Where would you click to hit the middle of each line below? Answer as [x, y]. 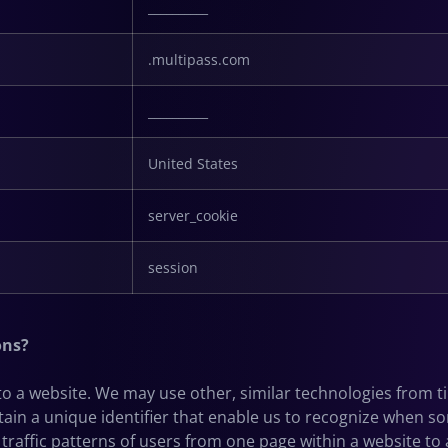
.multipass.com [199, 59]
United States [193, 163]
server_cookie [193, 215]
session [173, 267]
